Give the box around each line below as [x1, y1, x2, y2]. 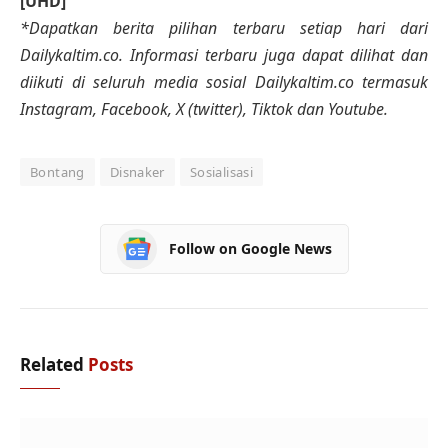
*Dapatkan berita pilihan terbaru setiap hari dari [20, 16, 428, 39]
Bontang [30, 162, 85, 181]
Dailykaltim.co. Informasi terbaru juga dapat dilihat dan [20, 43, 428, 66]
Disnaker [109, 162, 165, 181]
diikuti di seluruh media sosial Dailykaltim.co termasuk [20, 70, 428, 93]
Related [20, 352, 88, 376]
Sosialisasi [189, 162, 254, 181]
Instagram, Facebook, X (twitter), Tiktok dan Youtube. [20, 97, 388, 120]
